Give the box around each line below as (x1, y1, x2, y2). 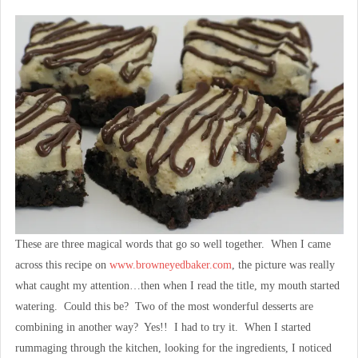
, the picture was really (231, 259, 335, 272)
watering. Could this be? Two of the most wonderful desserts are (14, 300, 313, 313)
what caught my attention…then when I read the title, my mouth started (14, 280, 340, 292)
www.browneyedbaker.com (109, 259, 232, 272)
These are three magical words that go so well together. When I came (14, 238, 331, 251)
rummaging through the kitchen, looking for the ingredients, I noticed (14, 342, 332, 355)
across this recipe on (14, 259, 109, 272)
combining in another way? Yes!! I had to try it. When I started (14, 321, 311, 334)
